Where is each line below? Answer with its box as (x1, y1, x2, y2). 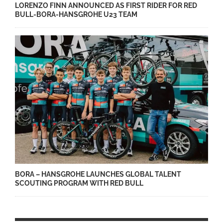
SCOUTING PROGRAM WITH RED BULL (15, 179, 143, 188)
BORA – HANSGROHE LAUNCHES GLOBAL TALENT (15, 170, 181, 179)
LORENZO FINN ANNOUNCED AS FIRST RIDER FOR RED (15, 1, 197, 9)
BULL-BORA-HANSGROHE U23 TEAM (15, 10, 137, 18)
